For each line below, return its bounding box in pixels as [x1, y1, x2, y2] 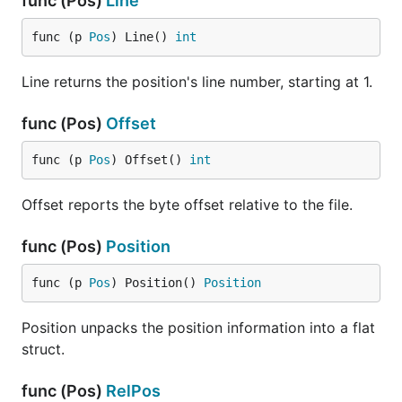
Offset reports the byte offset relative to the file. [22, 196, 353, 214]
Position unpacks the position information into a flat [22, 319, 375, 336]
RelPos [106, 381, 161, 400]
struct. [22, 340, 65, 358]
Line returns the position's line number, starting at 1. [22, 73, 372, 91]
